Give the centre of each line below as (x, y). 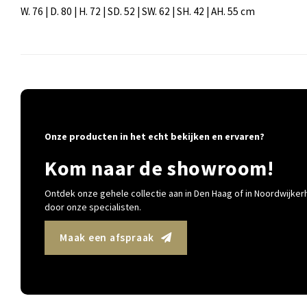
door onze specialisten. (93, 207)
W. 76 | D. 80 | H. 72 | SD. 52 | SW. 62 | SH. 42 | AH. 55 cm (138, 12)
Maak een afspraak (107, 237)
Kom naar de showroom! (159, 168)
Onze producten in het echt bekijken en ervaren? (155, 136)
